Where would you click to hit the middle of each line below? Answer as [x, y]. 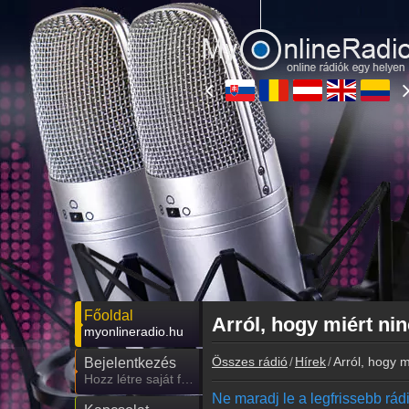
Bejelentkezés [130, 363]
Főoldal [109, 315]
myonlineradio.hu [134, 331]
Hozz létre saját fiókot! [187, 379]
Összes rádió [250, 362]
